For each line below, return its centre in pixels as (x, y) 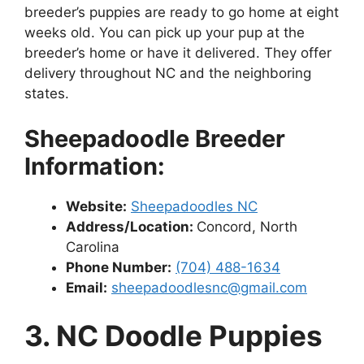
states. (47, 94)
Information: (95, 166)
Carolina (95, 247)
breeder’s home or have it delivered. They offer (178, 53)
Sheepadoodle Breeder (155, 138)
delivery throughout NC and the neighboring (168, 74)
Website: (96, 206)
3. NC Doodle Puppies (173, 336)
